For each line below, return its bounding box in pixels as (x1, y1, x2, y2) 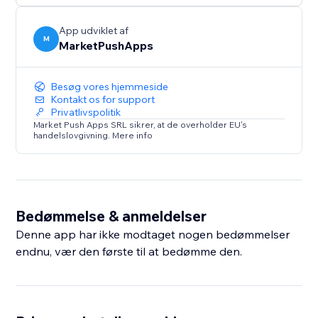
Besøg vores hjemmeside (50, 80, 169, 94)
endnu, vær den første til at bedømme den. (16, 244, 243, 259)
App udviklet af (59, 24, 129, 38)
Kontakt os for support (50, 93, 155, 106)
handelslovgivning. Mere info (33, 130, 153, 141)
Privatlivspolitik (50, 106, 121, 119)
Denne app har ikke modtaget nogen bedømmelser (16, 227, 290, 242)
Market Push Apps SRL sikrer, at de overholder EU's (33, 119, 248, 131)
